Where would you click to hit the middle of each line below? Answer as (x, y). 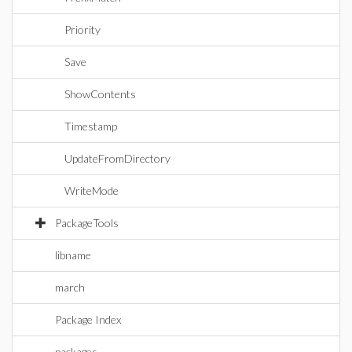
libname (73, 255)
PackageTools (87, 223)
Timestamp (91, 126)
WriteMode (92, 191)
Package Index (88, 319)
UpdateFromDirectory (117, 158)
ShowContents (100, 94)
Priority (82, 29)
